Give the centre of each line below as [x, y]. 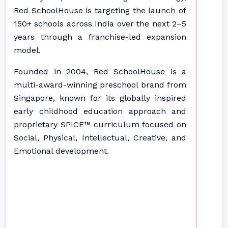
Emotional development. [61, 151]
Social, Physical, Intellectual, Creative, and [100, 138]
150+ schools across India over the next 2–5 [100, 24]
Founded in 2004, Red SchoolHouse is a [100, 72]
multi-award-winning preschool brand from [100, 85]
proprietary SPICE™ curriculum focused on [100, 124]
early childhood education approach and [100, 111]
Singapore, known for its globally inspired [100, 98]
